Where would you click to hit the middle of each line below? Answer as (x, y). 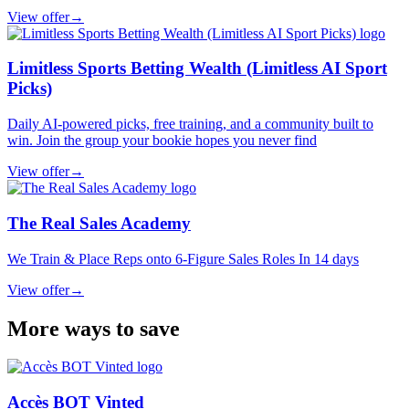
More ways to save (94, 328)
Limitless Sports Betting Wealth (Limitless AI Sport (197, 68)
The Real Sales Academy (99, 223)
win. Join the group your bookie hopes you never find (162, 141)
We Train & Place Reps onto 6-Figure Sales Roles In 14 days (183, 258)
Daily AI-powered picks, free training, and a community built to (190, 124)
